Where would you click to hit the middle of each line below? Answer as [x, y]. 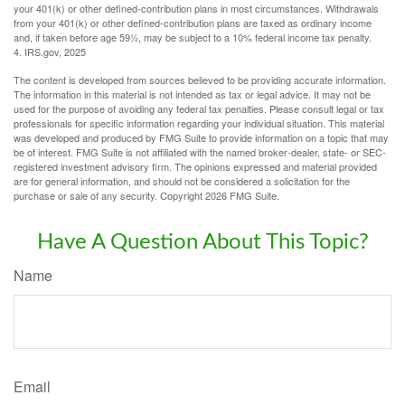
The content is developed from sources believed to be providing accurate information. [200, 79]
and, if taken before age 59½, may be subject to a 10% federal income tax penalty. [193, 37]
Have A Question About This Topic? [202, 242]
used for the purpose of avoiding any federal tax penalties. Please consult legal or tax [199, 108]
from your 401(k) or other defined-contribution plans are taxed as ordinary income [193, 22]
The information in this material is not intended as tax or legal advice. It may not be [192, 94]
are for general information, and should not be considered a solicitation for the [182, 180]
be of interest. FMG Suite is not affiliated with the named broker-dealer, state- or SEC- [200, 151]
